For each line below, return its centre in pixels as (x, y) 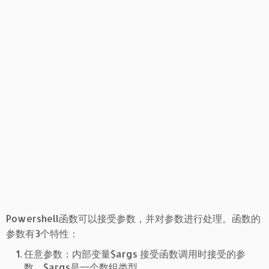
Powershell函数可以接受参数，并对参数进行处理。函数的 (133, 218)
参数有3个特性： (42, 233)
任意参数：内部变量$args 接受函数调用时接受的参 (135, 254)
